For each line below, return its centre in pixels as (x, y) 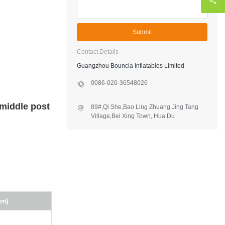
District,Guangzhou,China (126, 125)
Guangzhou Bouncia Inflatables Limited (131, 66)
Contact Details (98, 52)
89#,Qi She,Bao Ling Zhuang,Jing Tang (145, 107)
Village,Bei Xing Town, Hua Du (133, 116)
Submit (142, 32)
